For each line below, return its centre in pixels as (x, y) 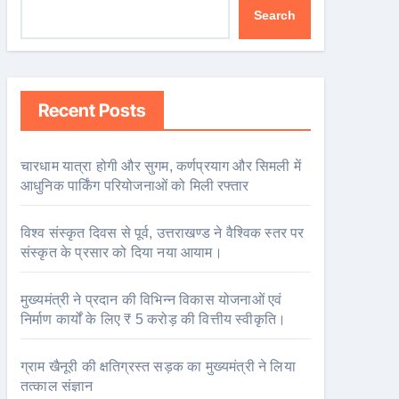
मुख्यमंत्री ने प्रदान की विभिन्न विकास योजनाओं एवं (151, 300)
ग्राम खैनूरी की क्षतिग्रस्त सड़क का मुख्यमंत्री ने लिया (158, 366)
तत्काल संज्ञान (57, 386)
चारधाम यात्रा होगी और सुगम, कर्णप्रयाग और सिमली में (161, 166)
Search (275, 15)
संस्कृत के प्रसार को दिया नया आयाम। (122, 252)
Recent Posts (92, 110)
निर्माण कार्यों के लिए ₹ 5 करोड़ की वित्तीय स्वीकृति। (154, 319)
